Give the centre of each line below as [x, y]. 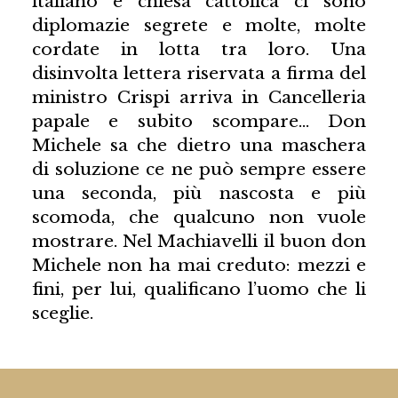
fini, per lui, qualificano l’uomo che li [199, 289]
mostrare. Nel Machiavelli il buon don [199, 241]
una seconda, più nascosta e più [199, 193]
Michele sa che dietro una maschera [199, 145]
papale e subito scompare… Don [199, 121]
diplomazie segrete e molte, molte [199, 25]
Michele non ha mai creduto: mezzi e [199, 265]
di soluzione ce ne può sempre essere [199, 169]
